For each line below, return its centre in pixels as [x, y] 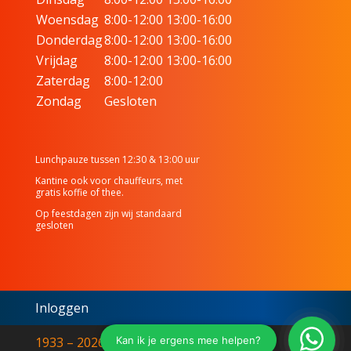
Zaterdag [63, 80]
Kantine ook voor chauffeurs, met [109, 180]
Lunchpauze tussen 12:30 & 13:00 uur [117, 159]
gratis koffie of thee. [79, 192]
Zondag [58, 101]
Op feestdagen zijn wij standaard [108, 213]
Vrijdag [56, 60]
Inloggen [62, 308]
